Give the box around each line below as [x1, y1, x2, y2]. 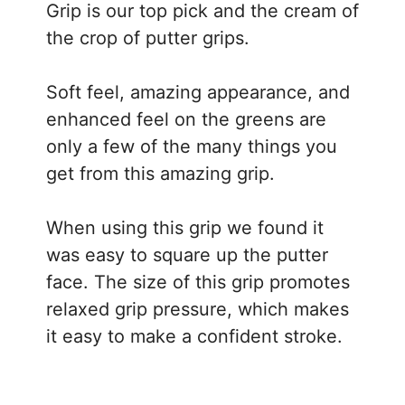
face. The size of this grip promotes [46, 270, 350, 293]
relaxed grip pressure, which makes [46, 297, 349, 320]
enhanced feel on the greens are [46, 108, 326, 130]
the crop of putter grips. [46, 26, 250, 49]
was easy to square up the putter [46, 243, 328, 266]
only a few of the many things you [46, 135, 337, 157]
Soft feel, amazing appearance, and [46, 80, 350, 103]
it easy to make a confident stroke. [46, 325, 348, 347]
